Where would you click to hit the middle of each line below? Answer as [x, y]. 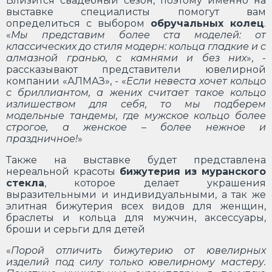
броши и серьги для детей [76, 229]
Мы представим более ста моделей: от [138, 35]
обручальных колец [207, 23]
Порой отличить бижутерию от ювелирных [138, 250]
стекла [25, 183]
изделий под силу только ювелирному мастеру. [136, 262]
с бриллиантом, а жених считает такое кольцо [136, 92]
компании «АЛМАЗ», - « [66, 81]
